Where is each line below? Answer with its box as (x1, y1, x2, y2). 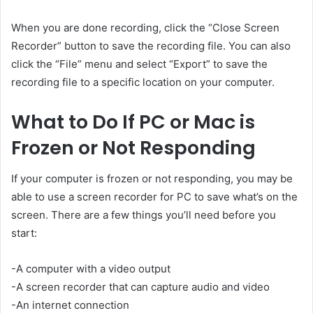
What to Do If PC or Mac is (11, 108, 255, 135)
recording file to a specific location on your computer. (11, 75, 275, 89)
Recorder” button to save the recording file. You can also (11, 38, 291, 52)
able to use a (11, 190, 77, 204)
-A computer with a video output (11, 262, 170, 276)
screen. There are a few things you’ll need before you (11, 208, 276, 222)
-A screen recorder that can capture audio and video (11, 280, 270, 294)
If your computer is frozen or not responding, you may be (11, 172, 293, 186)
